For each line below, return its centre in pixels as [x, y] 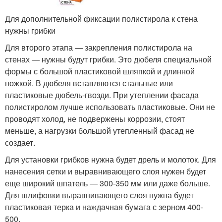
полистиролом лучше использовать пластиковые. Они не [110, 107]
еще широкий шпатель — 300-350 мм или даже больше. [108, 183]
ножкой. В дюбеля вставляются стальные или [89, 83]
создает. [20, 143]
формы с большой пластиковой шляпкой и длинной [100, 71]
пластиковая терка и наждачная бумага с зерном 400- [104, 207]
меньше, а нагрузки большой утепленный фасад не [100, 131]
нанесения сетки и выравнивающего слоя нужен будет [106, 171]
